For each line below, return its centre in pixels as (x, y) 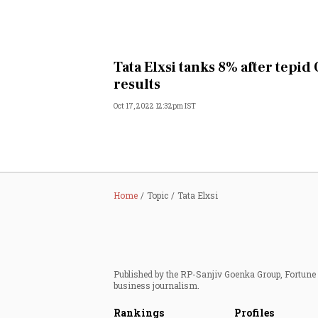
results (137, 84)
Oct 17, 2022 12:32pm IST (155, 106)
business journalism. (157, 285)
